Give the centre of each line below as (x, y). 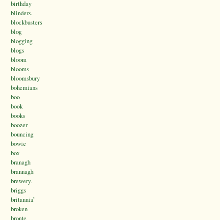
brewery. (21, 181)
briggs (18, 190)
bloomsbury (25, 78)
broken (19, 209)
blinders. (22, 13)
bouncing (22, 134)
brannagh (22, 172)
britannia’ (23, 200)
